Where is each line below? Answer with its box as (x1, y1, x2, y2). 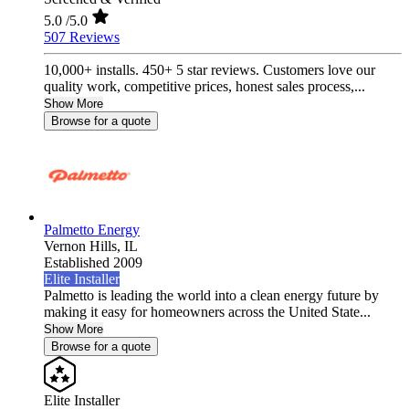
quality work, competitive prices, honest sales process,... (44, 79, 365, 95)
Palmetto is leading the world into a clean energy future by (44, 288, 379, 304)
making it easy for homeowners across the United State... (44, 304, 371, 320)
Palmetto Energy (44, 222, 140, 238)
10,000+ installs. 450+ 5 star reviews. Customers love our (44, 62, 375, 79)
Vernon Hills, (44, 238, 124, 255)
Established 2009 (44, 255, 142, 271)
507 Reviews (44, 29, 120, 46)
